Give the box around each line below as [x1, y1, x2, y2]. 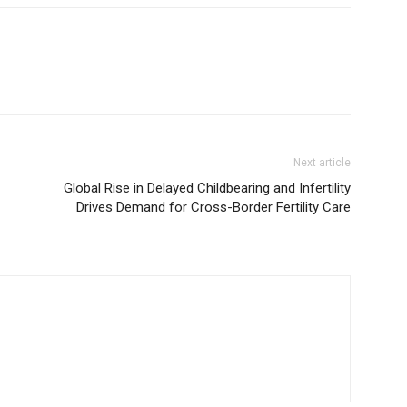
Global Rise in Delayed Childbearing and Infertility [64, 180, 351, 196]
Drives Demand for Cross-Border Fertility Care [76, 199, 351, 215]
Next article [293, 156, 351, 169]
